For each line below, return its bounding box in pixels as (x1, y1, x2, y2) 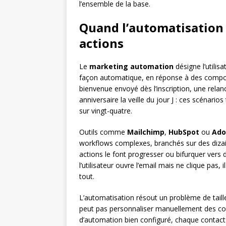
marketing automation (89, 62, 174, 72)
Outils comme (79, 127, 127, 137)
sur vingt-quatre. (79, 106, 132, 116)
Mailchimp (127, 127, 164, 137)
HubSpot (168, 127, 199, 137)
